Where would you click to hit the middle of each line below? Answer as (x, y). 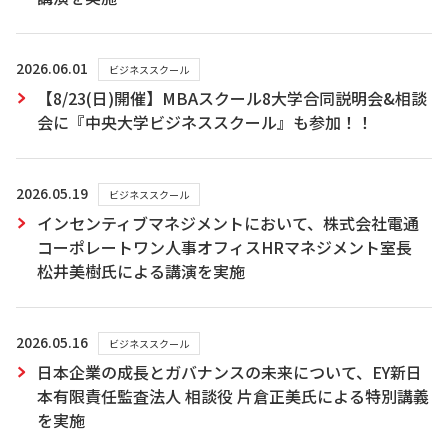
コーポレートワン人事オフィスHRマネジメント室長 (232, 247)
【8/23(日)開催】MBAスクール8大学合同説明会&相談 (232, 98)
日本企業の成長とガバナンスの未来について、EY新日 (229, 372)
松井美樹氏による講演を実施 (141, 271)
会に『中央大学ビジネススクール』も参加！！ (205, 122)
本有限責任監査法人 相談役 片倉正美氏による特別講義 (233, 396)
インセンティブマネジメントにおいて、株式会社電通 (228, 223)
